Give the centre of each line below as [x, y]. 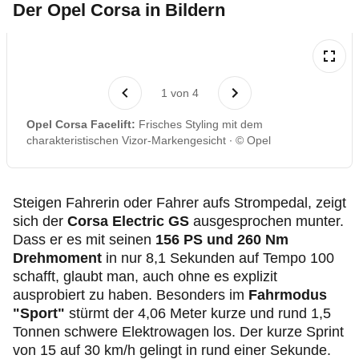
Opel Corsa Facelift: [81, 124]
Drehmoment [57, 258]
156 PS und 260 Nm [222, 240]
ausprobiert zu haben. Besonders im [131, 295]
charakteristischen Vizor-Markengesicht [126, 140]
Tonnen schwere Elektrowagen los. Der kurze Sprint [178, 332]
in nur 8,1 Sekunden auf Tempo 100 [218, 258]
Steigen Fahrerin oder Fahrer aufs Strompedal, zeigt [179, 203]
